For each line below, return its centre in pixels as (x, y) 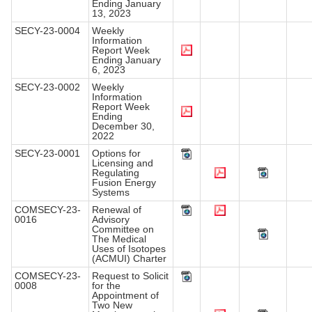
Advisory (111, 220)
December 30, (123, 126)
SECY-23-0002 (47, 87)
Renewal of (117, 210)
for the (106, 286)
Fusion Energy (124, 183)
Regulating (116, 173)
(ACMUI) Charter (129, 259)
